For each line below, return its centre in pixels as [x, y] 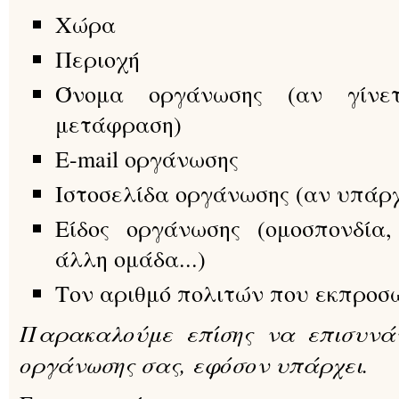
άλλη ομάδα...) [130, 258]
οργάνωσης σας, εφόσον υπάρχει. [194, 364]
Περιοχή [98, 59]
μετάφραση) [118, 124]
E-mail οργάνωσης [147, 159]
